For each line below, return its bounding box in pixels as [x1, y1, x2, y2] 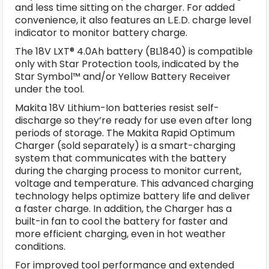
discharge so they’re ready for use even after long [15, 113, 252, 127]
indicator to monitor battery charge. [15, 25, 187, 40]
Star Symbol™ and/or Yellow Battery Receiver [15, 69, 231, 83]
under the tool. [15, 82, 84, 96]
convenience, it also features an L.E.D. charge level [15, 13, 251, 27]
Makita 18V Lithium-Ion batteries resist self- [15, 100, 219, 115]
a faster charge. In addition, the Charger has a [15, 201, 232, 216]
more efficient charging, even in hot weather [15, 226, 226, 241]
